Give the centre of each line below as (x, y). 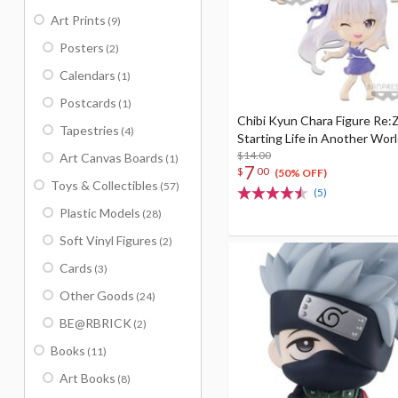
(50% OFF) (300, 173)
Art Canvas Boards (111, 158)
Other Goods (97, 295)
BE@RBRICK (96, 323)
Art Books (88, 378)
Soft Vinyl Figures (108, 240)
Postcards (88, 103)
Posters (82, 48)
